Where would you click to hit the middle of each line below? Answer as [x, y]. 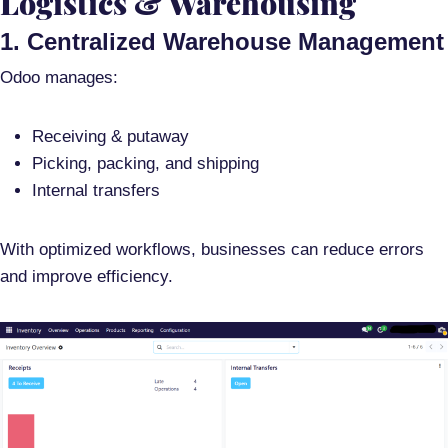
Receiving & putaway [110, 137]
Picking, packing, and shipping [145, 164]
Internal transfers [96, 191]
